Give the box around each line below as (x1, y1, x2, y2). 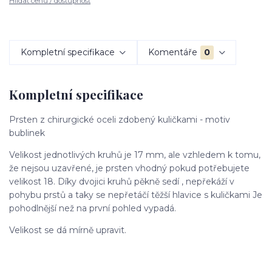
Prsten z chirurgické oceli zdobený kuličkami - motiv (9, 114, 230, 125)
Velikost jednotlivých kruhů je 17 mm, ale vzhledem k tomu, (9, 149, 260, 160)
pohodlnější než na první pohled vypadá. (9, 202, 176, 214)
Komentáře (148, 46, 198, 58)
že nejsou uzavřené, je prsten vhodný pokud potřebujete (9, 162, 250, 174)
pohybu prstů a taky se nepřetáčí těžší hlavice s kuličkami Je (9, 189, 262, 200)
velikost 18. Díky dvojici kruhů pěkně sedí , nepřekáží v (9, 175, 234, 187)
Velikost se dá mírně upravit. (9, 224, 126, 236)
